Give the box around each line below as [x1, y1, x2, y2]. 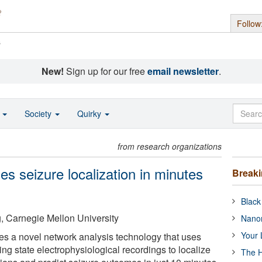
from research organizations [118, 140, 222, 152]
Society [25, 108, 54, 119]
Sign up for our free [63, 64, 147, 78]
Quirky [77, 108, 104, 119]
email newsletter [147, 64, 219, 78]
